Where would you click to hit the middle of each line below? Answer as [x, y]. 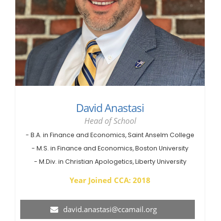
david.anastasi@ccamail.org [110, 209]
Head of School [110, 121]
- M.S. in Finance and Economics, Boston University [110, 148]
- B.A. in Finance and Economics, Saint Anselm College [110, 135]
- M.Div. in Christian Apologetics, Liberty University [110, 162]
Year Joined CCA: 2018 [110, 180]
